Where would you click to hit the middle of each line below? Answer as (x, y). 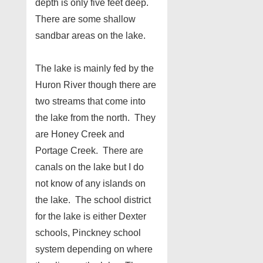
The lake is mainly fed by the (95, 68)
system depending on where (94, 249)
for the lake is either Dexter (91, 216)
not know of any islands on (90, 183)
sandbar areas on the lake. (92, 35)
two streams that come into (90, 101)
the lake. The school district (93, 200)
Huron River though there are (96, 85)
